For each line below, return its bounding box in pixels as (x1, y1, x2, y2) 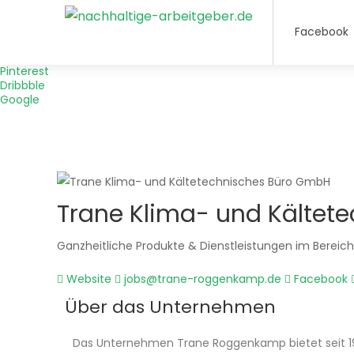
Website (63, 271, 111, 287)
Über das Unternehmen (65, 295, 276, 319)
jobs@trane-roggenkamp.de (121, 271, 281, 287)
